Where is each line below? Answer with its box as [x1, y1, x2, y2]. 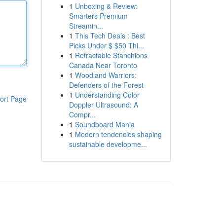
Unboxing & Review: [74, 1, 138, 11]
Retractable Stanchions [74, 50, 147, 60]
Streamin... [69, 21, 103, 31]
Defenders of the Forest [69, 80, 144, 90]
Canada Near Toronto [69, 60, 137, 70]
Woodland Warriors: [74, 70, 137, 80]
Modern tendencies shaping [74, 129, 162, 139]
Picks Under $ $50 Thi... [69, 40, 144, 50]
